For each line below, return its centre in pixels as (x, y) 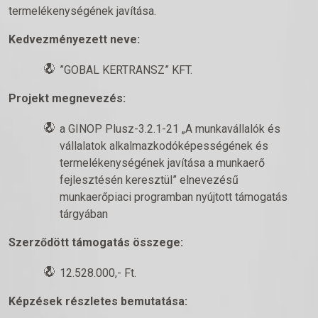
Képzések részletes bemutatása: (98, 301)
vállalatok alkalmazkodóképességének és (164, 146)
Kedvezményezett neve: (74, 39)
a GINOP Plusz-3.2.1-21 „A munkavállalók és (170, 129)
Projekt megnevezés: (67, 98)
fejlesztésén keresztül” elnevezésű (149, 180)
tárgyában (84, 214)
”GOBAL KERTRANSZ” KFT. (126, 70)
